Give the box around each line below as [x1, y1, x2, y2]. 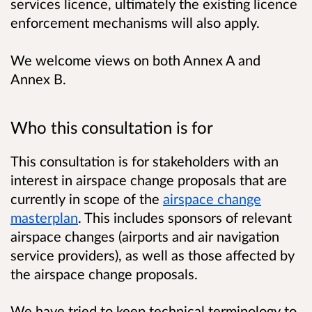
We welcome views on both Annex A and [10, 51, 260, 68]
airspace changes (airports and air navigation [10, 227, 279, 244]
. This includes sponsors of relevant [78, 208, 292, 226]
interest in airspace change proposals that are [10, 171, 287, 188]
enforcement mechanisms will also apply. [10, 14, 260, 31]
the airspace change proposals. [10, 265, 198, 282]
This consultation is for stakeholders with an [10, 152, 279, 169]
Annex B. [10, 70, 66, 87]
